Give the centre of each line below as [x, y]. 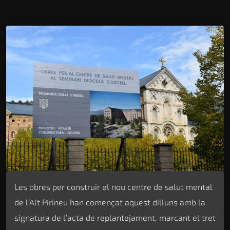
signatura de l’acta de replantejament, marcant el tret [115, 217]
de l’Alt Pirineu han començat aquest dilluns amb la [110, 202]
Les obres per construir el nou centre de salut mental [113, 186]
